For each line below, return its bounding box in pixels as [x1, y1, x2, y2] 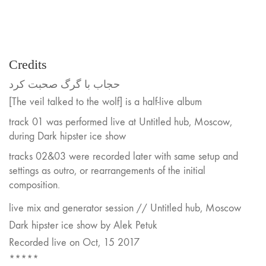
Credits [9, 57, 47, 72]
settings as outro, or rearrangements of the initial [9, 164, 205, 177]
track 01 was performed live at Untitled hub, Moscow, [9, 115, 232, 128]
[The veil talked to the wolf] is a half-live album [9, 95, 202, 108]
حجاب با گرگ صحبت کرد [9, 78, 120, 91]
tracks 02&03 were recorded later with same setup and [9, 150, 238, 163]
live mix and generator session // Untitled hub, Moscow [9, 201, 241, 214]
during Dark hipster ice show [9, 129, 126, 142]
